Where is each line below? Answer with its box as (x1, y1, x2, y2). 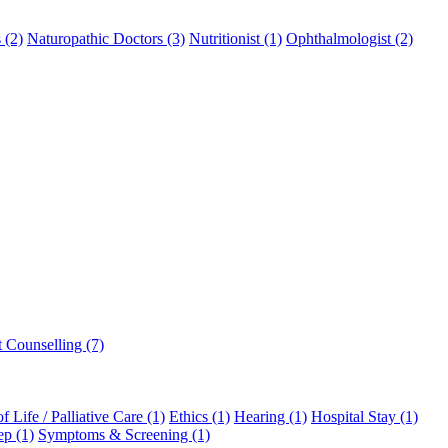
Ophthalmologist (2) (286, 30, 413, 47)
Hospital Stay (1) (311, 408, 418, 425)
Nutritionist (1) (189, 30, 282, 47)
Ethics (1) (169, 408, 230, 425)
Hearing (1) (234, 408, 307, 425)
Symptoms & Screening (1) (38, 426, 210, 443)
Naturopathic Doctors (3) (27, 30, 185, 47)
